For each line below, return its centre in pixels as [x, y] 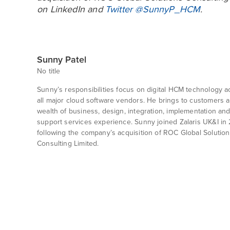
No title [49, 71]
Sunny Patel [62, 60]
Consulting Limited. [68, 143]
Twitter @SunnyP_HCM [153, 9]
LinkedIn [68, 9]
